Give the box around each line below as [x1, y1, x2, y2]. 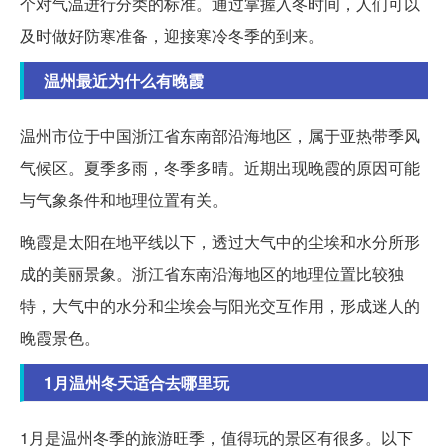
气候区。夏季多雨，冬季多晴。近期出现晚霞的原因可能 [20, 156, 420, 180]
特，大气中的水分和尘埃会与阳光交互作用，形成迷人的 [20, 294, 420, 318]
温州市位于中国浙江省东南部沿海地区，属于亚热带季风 [20, 124, 420, 148]
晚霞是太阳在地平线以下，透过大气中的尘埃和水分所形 [20, 230, 420, 254]
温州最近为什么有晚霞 [44, 69, 204, 93]
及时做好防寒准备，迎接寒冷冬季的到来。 [20, 24, 324, 48]
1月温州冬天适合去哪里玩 [44, 371, 229, 395]
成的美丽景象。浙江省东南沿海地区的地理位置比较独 [20, 262, 404, 286]
